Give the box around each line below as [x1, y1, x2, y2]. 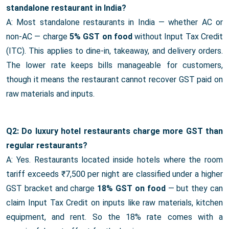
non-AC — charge [6, 32, 70, 42]
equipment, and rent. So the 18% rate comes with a [6, 212, 223, 222]
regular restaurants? [6, 141, 87, 151]
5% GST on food [69, 32, 132, 42]
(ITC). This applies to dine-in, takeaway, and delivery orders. [6, 46, 223, 56]
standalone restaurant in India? [6, 3, 126, 13]
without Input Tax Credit [132, 32, 223, 42]
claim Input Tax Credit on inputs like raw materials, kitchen [6, 198, 223, 208]
